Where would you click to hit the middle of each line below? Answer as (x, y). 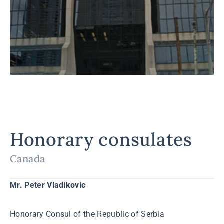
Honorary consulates (101, 139)
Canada (28, 159)
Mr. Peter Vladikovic (48, 185)
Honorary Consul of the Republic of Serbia (87, 214)
